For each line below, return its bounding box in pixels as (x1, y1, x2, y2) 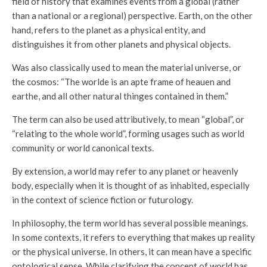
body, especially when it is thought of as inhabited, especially (12, 179, 250, 191)
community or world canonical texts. (12, 142, 154, 153)
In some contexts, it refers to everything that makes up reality (12, 231, 255, 243)
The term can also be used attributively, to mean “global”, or (12, 113, 244, 125)
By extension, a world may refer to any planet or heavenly (12, 165, 238, 176)
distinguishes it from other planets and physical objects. (12, 38, 231, 49)
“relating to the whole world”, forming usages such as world (12, 128, 244, 139)
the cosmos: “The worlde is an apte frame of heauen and (12, 76, 231, 87)
